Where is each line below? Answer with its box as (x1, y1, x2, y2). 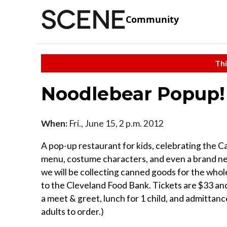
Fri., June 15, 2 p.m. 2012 (67, 118, 164, 129)
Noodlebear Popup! (41, 82, 225, 105)
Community (126, 13, 179, 26)
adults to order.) (41, 206, 104, 217)
